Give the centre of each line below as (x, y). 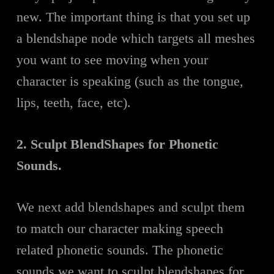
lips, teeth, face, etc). (73, 102)
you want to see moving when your (112, 59)
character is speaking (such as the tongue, (130, 81)
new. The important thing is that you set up (133, 17)
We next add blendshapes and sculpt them (130, 207)
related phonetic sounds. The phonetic (120, 250)
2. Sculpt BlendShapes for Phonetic (117, 144)
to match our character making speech (120, 228)
